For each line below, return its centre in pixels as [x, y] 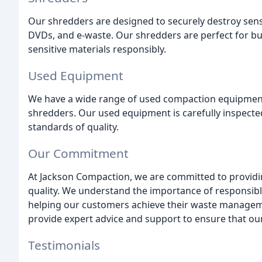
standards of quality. [73, 127]
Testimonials [64, 245]
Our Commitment [78, 153]
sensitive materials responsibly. [97, 49]
